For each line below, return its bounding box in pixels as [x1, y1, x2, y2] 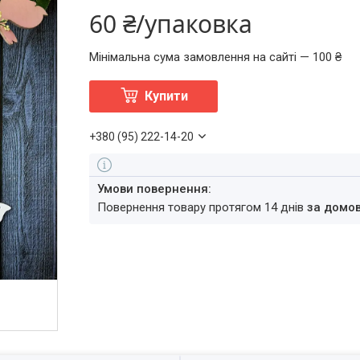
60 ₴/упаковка [89, 7, 253, 40]
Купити [144, 88, 188, 104]
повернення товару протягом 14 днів [106, 200, 308, 215]
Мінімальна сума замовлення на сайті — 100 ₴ [89, 50, 342, 64]
